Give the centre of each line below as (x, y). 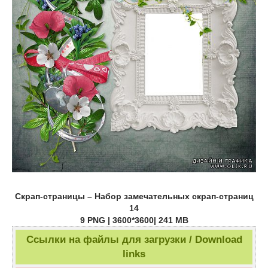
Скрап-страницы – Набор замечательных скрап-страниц (134, 197)
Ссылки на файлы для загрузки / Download (134, 240)
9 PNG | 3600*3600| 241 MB (134, 220)
